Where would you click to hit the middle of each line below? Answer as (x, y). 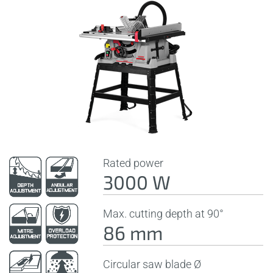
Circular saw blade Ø (152, 264)
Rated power (133, 163)
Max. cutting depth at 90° (164, 213)
